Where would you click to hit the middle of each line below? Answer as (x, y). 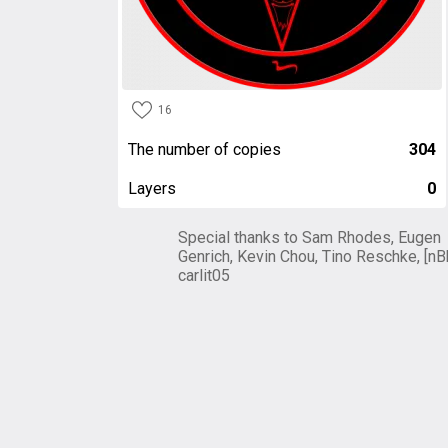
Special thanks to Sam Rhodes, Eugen (309, 237)
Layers (152, 188)
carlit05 (204, 275)
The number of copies (204, 149)
